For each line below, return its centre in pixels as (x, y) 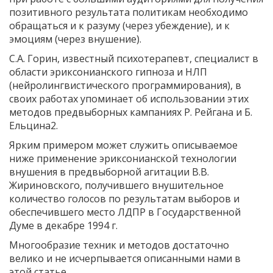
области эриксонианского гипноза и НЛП (108, 72)
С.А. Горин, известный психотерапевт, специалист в (134, 58)
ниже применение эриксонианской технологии (123, 158)
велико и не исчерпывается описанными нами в (125, 258)
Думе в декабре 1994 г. (63, 225)
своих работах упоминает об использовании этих (129, 98)
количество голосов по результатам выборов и (124, 198)
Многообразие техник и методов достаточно (119, 245)
